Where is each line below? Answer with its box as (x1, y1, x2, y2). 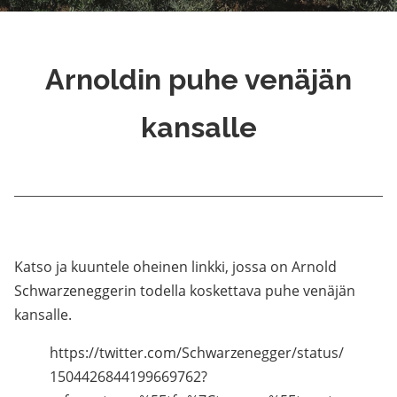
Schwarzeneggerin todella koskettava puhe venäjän (14, 281, 355, 300)
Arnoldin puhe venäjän (45, 63, 352, 96)
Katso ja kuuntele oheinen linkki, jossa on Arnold (14, 257, 337, 276)
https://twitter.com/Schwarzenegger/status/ (50, 343, 344, 362)
